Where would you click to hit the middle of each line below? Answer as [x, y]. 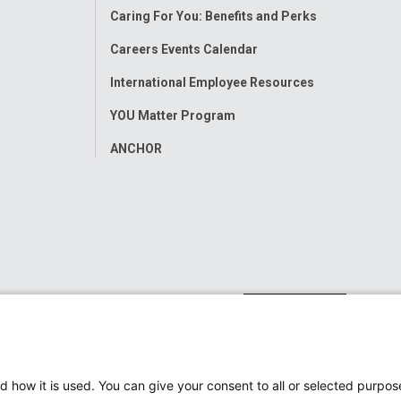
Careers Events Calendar [183, 49]
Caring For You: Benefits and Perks [213, 16]
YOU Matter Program [172, 115]
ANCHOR [136, 148]
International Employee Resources [212, 82]
